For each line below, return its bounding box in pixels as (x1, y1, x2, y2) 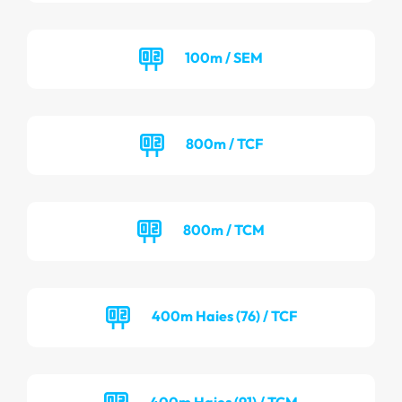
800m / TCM (183, 220, 265, 239)
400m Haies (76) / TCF (151, 306, 297, 325)
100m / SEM (185, 48, 263, 66)
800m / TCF (185, 134, 263, 153)
